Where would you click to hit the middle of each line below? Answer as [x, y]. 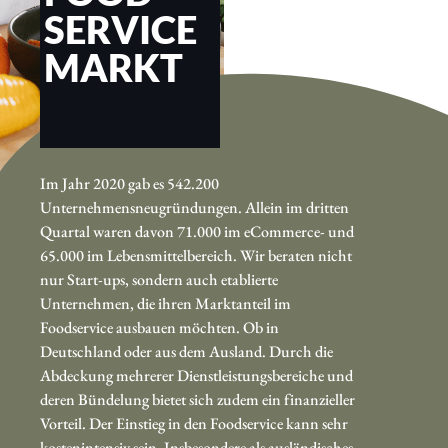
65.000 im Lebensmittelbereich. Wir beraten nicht [196, 255]
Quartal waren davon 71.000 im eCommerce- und [197, 231]
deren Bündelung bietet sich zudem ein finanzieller [197, 399]
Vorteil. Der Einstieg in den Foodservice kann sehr [194, 423]
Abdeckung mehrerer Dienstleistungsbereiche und [196, 375]
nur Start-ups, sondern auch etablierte [159, 279]
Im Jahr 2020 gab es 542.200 [129, 183]
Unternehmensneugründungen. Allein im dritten [194, 207]
